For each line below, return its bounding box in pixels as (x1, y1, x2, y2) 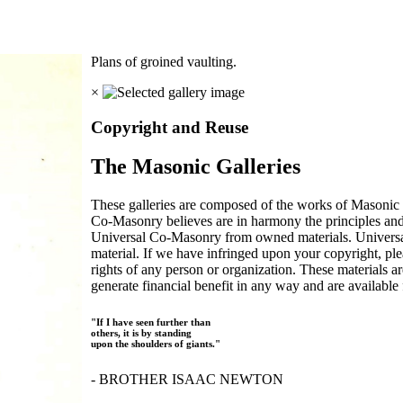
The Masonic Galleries (91, 155, 301, 179)
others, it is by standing (91, 327, 193, 339)
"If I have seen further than (91, 317, 211, 328)
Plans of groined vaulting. (91, 53, 241, 69)
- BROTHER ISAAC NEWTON (91, 372, 284, 388)
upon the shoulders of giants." (91, 338, 221, 350)
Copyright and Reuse (91, 117, 249, 137)
